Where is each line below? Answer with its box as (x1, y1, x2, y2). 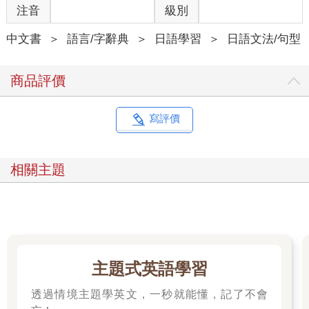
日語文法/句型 (226, 32, 301, 46)
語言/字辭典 (66, 32, 129, 46)
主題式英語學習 (91, 259, 208, 278)
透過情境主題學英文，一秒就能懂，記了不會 (31, 288, 268, 300)
